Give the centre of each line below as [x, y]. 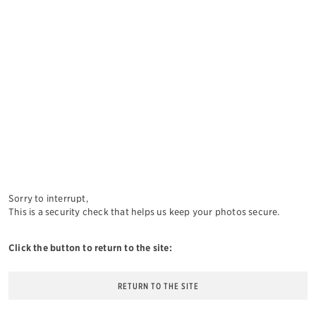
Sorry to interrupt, [48, 198]
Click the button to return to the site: [90, 248]
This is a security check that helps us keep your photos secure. [144, 212]
